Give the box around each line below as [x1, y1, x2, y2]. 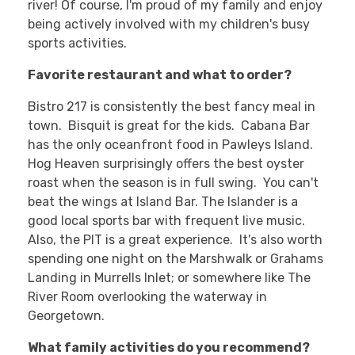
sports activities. [28, 36, 130, 52]
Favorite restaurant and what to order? [28, 67, 292, 83]
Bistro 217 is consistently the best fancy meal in [28, 99, 315, 115]
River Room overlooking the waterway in [28, 289, 267, 305]
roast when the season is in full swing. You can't [28, 175, 319, 191]
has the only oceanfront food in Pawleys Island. [28, 137, 316, 153]
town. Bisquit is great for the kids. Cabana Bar [28, 118, 310, 134]
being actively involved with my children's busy [28, 17, 310, 32]
